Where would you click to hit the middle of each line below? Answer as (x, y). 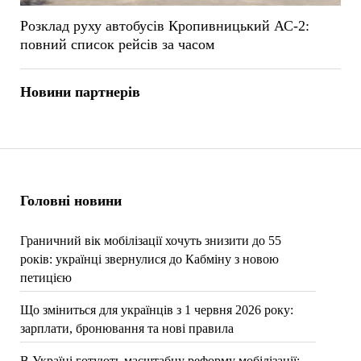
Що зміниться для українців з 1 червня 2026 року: (156, 310)
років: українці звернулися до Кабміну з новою (149, 259)
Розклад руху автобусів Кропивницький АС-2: (164, 25)
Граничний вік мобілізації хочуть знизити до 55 (150, 241)
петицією (46, 278)
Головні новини (71, 201)
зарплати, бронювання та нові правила (127, 328)
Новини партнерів (80, 91)
